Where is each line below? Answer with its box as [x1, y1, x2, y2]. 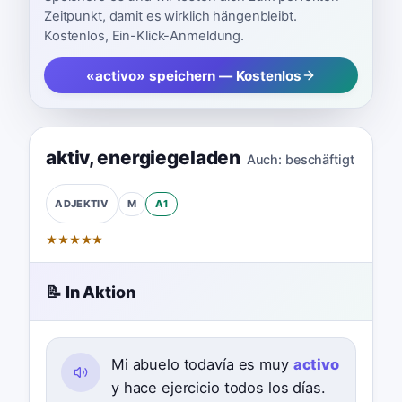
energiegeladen [97, 145, 241, 169]
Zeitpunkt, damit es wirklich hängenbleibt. [44, 7, 297, 24]
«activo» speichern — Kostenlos [86, 66, 301, 84]
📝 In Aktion [45, 282, 135, 301]
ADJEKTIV [55, 197, 109, 210]
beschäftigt [284, 151, 354, 167]
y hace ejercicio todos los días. [110, 378, 326, 397]
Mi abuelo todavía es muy [110, 354, 293, 373]
